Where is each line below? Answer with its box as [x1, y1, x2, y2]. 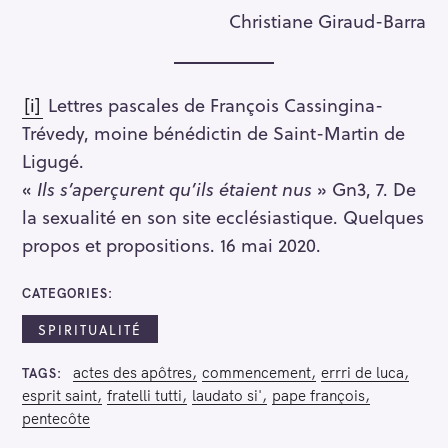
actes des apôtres [72, 363, 192, 383]
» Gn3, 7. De [312, 174, 416, 202]
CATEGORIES [22, 285, 108, 302]
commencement [201, 363, 311, 383]
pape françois [272, 386, 365, 406]
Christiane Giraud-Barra [229, 6, 426, 34]
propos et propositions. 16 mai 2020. [22, 230, 321, 258]
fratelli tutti [107, 386, 182, 406]
